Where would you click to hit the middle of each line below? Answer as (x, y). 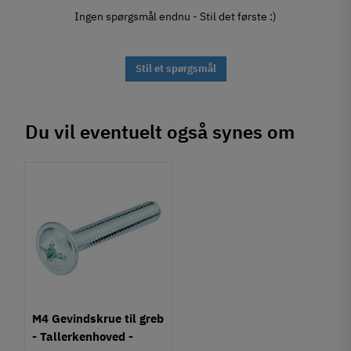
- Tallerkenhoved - (83, 336)
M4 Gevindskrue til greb (98, 318)
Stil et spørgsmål (175, 69)
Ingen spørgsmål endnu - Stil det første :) (175, 16)
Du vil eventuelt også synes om (160, 132)
